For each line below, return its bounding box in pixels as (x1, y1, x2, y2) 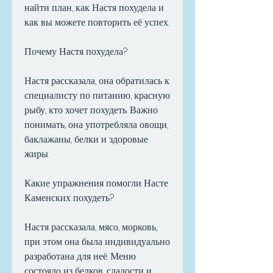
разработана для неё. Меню (24, 249, 136, 264)
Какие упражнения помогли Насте (24, 176, 168, 191)
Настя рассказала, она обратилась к (24, 74, 169, 88)
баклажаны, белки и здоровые (24, 132, 148, 147)
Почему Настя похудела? (24, 44, 127, 59)
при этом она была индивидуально (24, 235, 170, 249)
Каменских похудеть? (24, 191, 114, 205)
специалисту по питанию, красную (24, 88, 170, 103)
